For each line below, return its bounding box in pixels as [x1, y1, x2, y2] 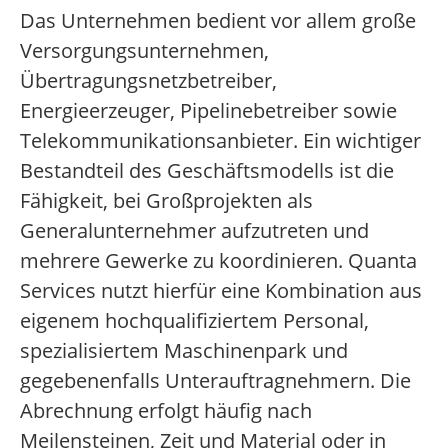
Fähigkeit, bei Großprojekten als [20, 187, 313, 215]
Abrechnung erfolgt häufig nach [20, 397, 312, 425]
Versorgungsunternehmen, [20, 37, 269, 65]
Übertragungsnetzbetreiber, [20, 67, 277, 95]
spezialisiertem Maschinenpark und [20, 337, 348, 365]
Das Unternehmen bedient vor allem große [20, 7, 416, 35]
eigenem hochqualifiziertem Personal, [20, 307, 369, 335]
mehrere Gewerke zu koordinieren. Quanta [20, 247, 417, 275]
